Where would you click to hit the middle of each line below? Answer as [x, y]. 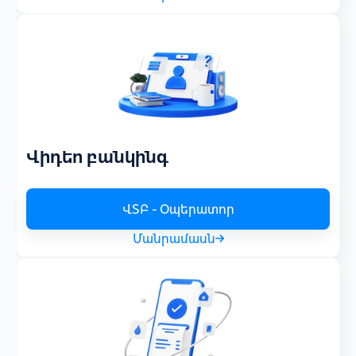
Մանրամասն [174, 238]
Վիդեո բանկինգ [97, 157]
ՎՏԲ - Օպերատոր [178, 209]
